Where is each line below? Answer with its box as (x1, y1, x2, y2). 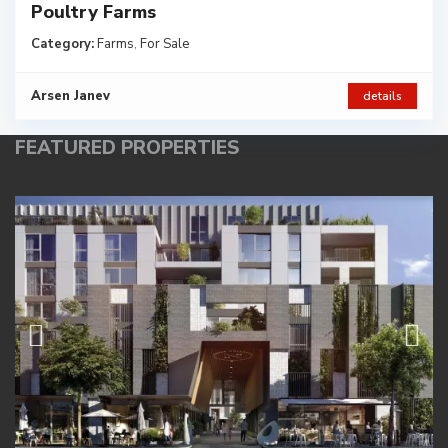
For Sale (140, 35, 189, 54)
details (363, 88, 402, 105)
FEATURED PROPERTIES (15, 135, 239, 162)
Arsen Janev (31, 87, 110, 106)
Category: (31, 35, 94, 54)
